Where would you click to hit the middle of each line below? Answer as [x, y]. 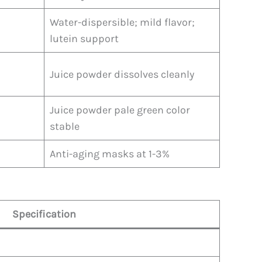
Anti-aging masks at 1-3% [110, 154]
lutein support [84, 38]
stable [65, 126]
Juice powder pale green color [120, 110]
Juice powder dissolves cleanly [122, 74]
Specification [44, 214]
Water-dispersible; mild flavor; [122, 22]
